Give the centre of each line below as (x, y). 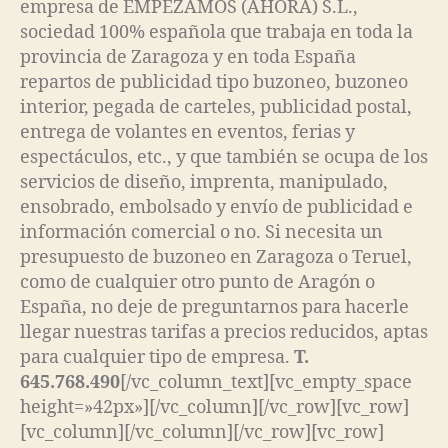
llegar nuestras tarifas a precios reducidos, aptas (224, 333)
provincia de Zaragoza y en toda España (188, 58)
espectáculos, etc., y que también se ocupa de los (224, 158)
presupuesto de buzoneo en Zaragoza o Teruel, (216, 258)
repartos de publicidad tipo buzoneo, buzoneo (214, 83)
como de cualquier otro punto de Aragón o (197, 283)
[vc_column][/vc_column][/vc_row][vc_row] (202, 433)
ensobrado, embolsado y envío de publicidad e (216, 208)
